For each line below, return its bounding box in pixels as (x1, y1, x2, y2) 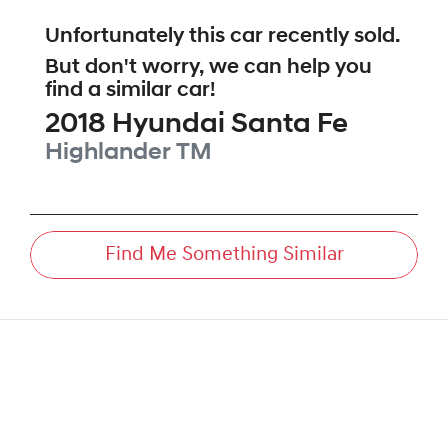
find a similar (45, 80, 177, 102)
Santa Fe (231, 111, 348, 140)
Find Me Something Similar (104, 245, 344, 266)
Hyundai (112, 111, 225, 140)
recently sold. (263, 26, 400, 48)
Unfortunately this (45, 26, 230, 48)
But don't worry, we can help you (45, 57, 372, 79)
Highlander (45, 141, 171, 166)
